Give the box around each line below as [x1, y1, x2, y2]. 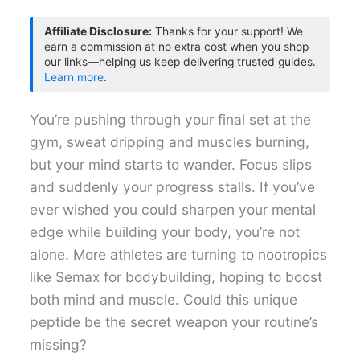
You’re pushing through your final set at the [30, 110, 312, 128]
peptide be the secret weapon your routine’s [30, 313, 319, 330]
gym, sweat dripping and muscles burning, [30, 133, 310, 150]
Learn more [44, 70, 104, 84]
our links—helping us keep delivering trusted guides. [44, 55, 317, 68]
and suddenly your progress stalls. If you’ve [30, 178, 316, 195]
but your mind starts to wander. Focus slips [30, 155, 313, 173]
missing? [30, 335, 88, 353]
